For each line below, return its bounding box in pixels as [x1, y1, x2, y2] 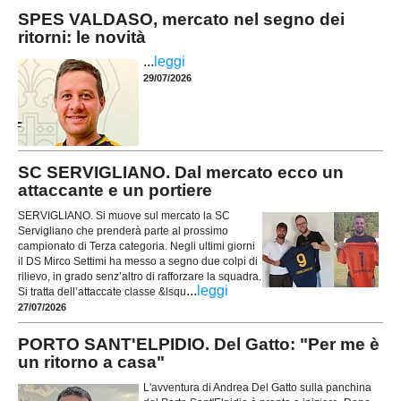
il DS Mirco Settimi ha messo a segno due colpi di [18, 255, 258, 269]
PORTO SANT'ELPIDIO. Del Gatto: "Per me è [18, 334, 380, 354]
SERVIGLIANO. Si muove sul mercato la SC [18, 209, 230, 223]
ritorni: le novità [18, 27, 146, 47]
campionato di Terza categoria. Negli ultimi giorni [18, 240, 255, 253]
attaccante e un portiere [18, 180, 212, 200]
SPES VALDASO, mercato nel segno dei [18, 9, 345, 29]
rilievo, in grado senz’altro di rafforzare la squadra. [18, 270, 261, 284]
